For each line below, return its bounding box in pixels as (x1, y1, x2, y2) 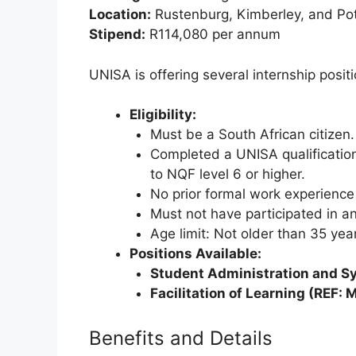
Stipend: (89, 26, 145, 43)
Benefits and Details (89, 326, 273, 350)
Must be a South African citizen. (149, 126, 354, 143)
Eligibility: (130, 106, 196, 123)
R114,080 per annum (145, 26, 281, 43)
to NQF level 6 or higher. (149, 166, 305, 183)
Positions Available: (130, 246, 261, 262)
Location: (89, 6, 151, 23)
